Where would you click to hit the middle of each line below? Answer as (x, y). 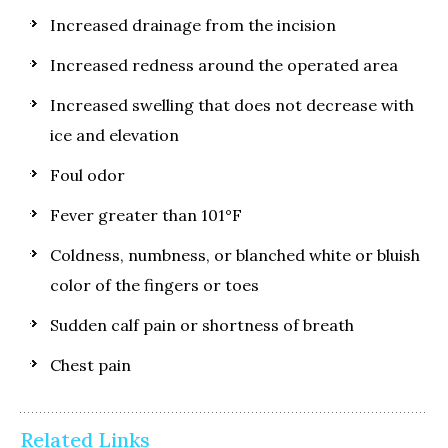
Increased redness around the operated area (224, 65)
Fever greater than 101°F (146, 215)
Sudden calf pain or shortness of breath (202, 325)
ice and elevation (114, 135)
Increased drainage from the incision (193, 25)
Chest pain (90, 365)
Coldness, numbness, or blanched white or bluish (235, 255)
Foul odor (87, 175)
